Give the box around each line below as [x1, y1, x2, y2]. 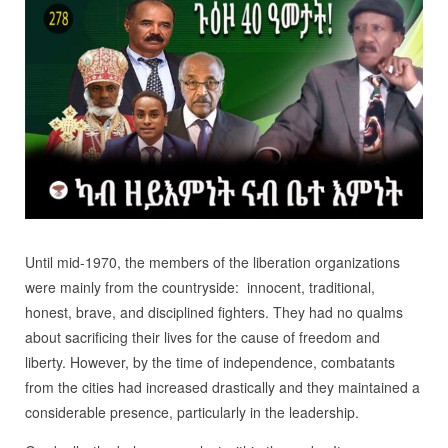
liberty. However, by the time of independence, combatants [24, 352, 395, 373]
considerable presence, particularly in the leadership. [24, 402, 359, 423]
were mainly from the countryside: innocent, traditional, [24, 277, 375, 298]
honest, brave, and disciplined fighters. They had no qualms [24, 302, 403, 323]
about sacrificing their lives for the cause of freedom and [24, 327, 380, 348]
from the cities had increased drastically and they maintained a [24, 377, 420, 398]
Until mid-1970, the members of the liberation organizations [24, 252, 400, 273]
